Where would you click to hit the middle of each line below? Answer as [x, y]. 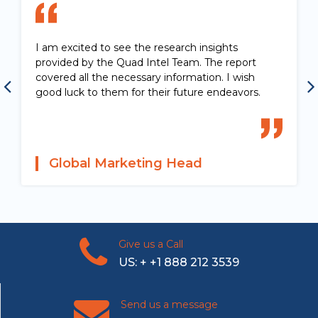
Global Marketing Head [126, 163]
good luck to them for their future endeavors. [148, 92]
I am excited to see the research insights [137, 47]
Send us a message [169, 305]
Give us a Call [150, 244]
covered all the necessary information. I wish [145, 77]
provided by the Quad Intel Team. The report [146, 62]
